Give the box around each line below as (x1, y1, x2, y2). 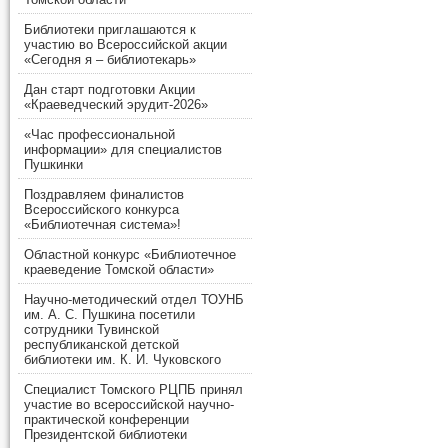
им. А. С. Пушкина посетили (24, 307, 195, 323)
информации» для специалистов (24, 142, 222, 158)
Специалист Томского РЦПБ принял (24, 382, 243, 398)
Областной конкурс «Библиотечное (24, 247, 236, 263)
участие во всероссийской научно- (24, 397, 234, 413)
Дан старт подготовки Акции (24, 82, 195, 98)
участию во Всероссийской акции (24, 37, 227, 53)
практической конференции (24, 412, 189, 428)
